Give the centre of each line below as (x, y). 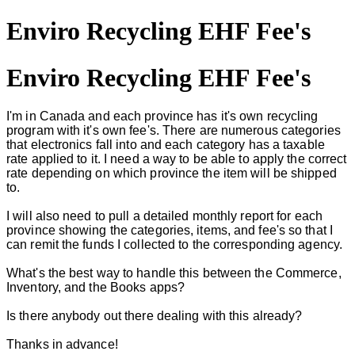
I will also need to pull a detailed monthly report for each (164, 216)
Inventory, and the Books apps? (96, 288)
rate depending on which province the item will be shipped (172, 174)
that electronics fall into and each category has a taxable (166, 145)
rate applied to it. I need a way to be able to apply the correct (177, 159)
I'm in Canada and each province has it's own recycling (162, 116)
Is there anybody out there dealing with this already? (155, 316)
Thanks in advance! (62, 345)
